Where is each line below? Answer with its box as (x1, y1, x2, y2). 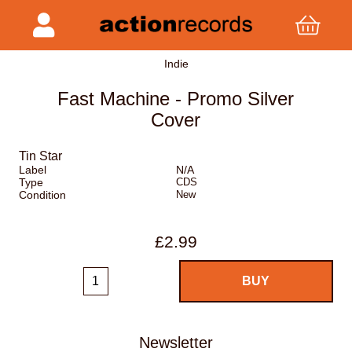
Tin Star (19, 149, 62, 163)
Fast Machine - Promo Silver (57, 88, 295, 110)
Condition (19, 189, 66, 202)
